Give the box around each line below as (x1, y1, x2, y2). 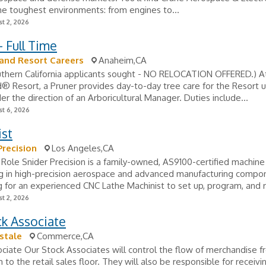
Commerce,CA (37, 230, 94, 242)
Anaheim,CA (99, 55, 147, 66)
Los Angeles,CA (52, 142, 114, 154)
